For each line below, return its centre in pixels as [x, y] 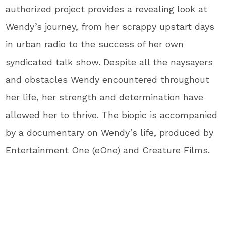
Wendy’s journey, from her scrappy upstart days [110, 26]
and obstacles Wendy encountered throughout [108, 79]
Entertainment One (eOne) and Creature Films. [108, 150]
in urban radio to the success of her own [95, 44]
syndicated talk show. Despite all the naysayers [109, 62]
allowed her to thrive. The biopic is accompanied [112, 115]
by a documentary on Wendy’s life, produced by [110, 132]
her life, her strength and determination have [105, 97]
